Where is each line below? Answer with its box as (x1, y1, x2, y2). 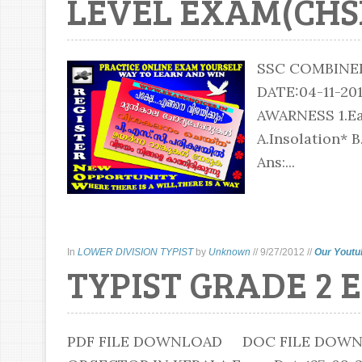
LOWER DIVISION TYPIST (77, 246, 193, 258)
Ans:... (256, 153, 295, 171)
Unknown (208, 246, 250, 258)
